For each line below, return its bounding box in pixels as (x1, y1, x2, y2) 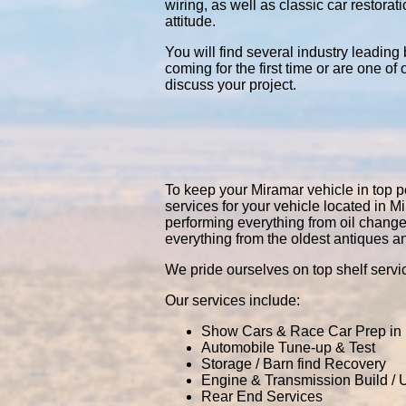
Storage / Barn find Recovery (201, 356, 386, 372)
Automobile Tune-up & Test (201, 340, 375, 355)
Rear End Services (201, 389, 323, 404)
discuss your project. (165, 77, 296, 92)
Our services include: (165, 293, 300, 308)
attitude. (165, 14, 216, 29)
